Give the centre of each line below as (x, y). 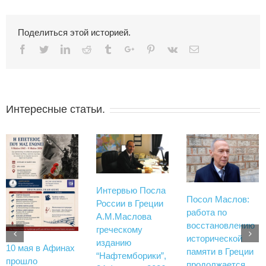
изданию (114, 243)
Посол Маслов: (218, 199)
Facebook (45, 49)
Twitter (61, 49)
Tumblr (126, 49)
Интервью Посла (131, 191)
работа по (207, 212)
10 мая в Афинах (40, 248)
